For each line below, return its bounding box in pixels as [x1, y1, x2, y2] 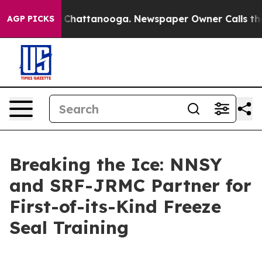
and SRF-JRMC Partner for [9, 174, 251, 196]
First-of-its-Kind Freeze [9, 195, 221, 218]
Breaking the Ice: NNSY [9, 153, 222, 175]
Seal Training [9, 216, 129, 239]
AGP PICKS [7, 13, 54, 24]
